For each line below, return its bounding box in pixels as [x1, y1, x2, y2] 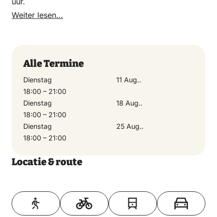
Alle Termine [23, 58, 84, 70]
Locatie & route [12, 156, 82, 168]
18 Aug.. [116, 99, 142, 108]
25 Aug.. [116, 122, 143, 131]
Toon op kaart [86, 187, 131, 196]
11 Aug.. [116, 76, 141, 84]
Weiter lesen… [12, 10, 63, 20]
